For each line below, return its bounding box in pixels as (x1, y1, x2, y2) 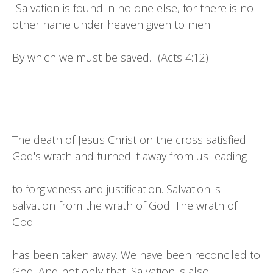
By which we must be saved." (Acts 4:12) (12, 50, 208, 65)
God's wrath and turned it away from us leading (12, 149, 247, 163)
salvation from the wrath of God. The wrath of (12, 198, 237, 213)
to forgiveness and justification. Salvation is (12, 182, 221, 196)
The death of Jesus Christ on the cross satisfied (12, 132, 246, 147)
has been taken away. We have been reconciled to (12, 247, 260, 262)
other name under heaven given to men (12, 17, 210, 32)
